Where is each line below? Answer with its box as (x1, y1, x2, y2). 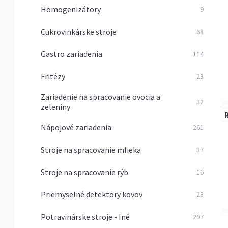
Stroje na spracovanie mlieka (41, 145, 141, 155)
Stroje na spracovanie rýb (41, 167, 128, 177)
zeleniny (41, 102, 70, 112)
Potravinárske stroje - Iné (41, 212, 130, 222)
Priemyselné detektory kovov (41, 189, 142, 199)
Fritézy (41, 71, 65, 81)
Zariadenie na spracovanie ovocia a (41, 92, 160, 102)
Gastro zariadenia (41, 49, 102, 59)
